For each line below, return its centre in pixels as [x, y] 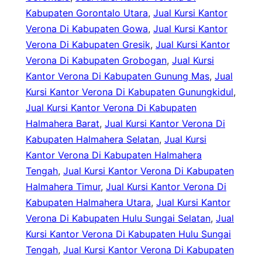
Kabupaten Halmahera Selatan [92, 139]
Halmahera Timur [63, 187]
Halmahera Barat [63, 124]
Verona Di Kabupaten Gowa [87, 29]
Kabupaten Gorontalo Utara [87, 13]
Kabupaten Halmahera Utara [88, 203]
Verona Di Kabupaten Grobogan [96, 61]
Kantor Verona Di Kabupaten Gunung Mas [118, 76]
